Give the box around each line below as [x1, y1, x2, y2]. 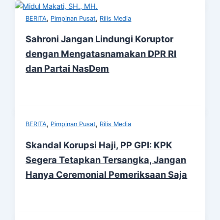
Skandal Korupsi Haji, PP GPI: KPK [26, 139, 173, 150]
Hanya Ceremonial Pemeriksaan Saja [26, 168, 188, 180]
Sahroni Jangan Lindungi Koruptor [26, 33, 174, 45]
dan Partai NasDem [26, 63, 110, 74]
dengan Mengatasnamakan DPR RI [26, 48, 177, 59]
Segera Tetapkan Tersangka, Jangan [26, 154, 187, 165]
